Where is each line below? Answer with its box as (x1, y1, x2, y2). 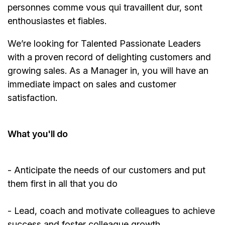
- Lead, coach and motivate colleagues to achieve (8, 205, 215, 216)
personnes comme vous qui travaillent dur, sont (8, 2, 202, 13)
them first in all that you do (8, 178, 118, 189)
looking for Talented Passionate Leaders (31, 38, 201, 49)
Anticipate (14, 165, 56, 176)
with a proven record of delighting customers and (8, 52, 211, 63)
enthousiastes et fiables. (8, 16, 106, 27)
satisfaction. (8, 92, 57, 103)
